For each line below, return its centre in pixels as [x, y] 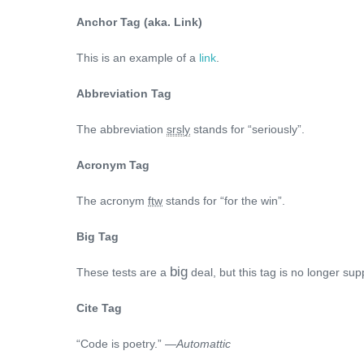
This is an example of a [138, 58]
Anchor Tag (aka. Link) [139, 22]
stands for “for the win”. [224, 201]
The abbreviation [121, 129]
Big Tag [97, 236]
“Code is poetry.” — [126, 344]
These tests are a [123, 272]
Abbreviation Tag [124, 93]
